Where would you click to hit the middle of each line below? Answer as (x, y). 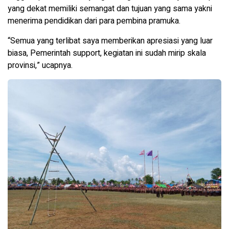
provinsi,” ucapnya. (40, 66)
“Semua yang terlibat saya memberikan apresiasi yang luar (110, 41)
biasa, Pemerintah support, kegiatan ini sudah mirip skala (107, 53)
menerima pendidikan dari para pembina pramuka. (94, 21)
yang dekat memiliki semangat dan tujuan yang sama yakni (110, 9)
